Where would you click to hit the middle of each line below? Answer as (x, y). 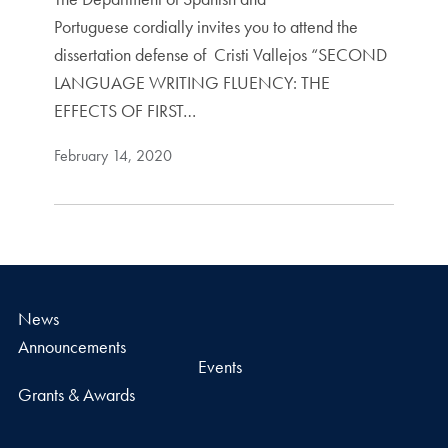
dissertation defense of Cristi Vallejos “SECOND (220, 54)
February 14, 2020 (112, 155)
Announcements (71, 346)
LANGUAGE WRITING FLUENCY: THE (191, 82)
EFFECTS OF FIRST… (124, 110)
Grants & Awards (76, 394)
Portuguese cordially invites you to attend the (205, 26)
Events (219, 366)
